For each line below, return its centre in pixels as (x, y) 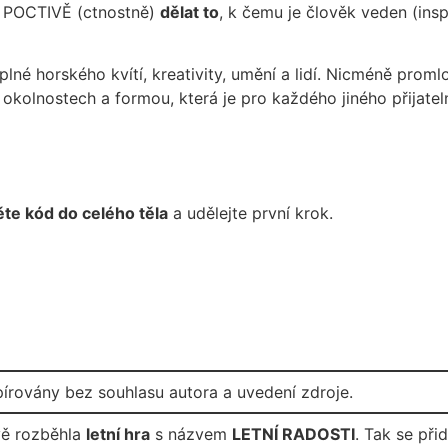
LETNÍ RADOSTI (293, 433)
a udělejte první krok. (250, 213)
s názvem (191, 433)
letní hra (118, 433)
